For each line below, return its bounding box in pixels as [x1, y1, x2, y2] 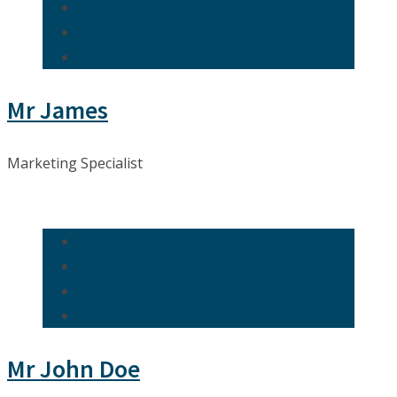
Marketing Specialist [7, 153, 143, 174]
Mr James [7, 94, 108, 127]
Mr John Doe [7, 353, 140, 385]
